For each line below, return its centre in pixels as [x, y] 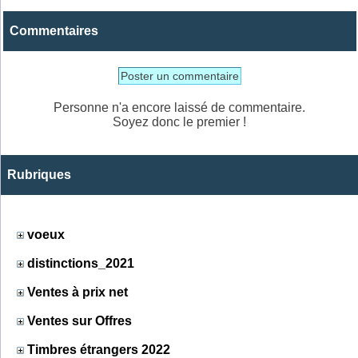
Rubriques [39, 174]
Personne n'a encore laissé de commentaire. [180, 107]
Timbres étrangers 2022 [99, 349]
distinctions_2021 [81, 263]
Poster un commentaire [180, 76]
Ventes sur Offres [80, 320]
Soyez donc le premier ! [180, 121]
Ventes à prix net [78, 292]
